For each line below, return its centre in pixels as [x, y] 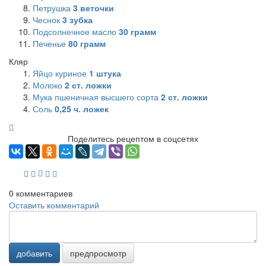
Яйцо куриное [61, 73]
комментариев [43, 193]
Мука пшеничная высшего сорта [97, 96]
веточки [96, 7]
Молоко [49, 85]
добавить [34, 253]
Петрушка [53, 7]
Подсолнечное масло [76, 31]
